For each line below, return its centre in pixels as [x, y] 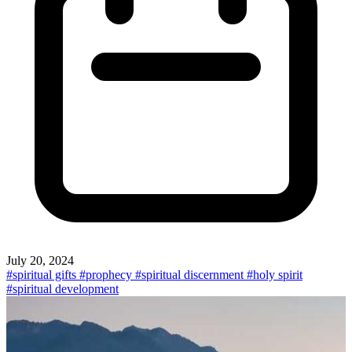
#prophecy [107, 274]
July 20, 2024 [40, 260]
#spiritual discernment [191, 274]
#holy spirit [275, 274]
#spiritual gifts [43, 274]
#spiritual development [62, 288]
